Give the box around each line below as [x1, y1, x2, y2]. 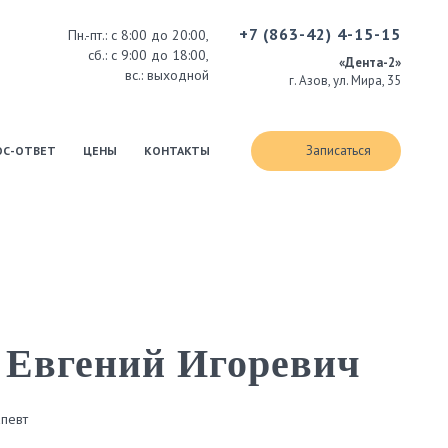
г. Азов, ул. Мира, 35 [289, 72, 401, 89]
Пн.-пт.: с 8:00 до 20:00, [68, 26, 209, 44]
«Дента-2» [339, 54, 401, 71]
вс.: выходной [125, 66, 209, 84]
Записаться [306, 141, 371, 159]
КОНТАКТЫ [143, 143, 210, 158]
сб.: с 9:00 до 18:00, [88, 46, 209, 64]
